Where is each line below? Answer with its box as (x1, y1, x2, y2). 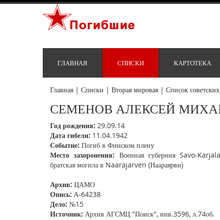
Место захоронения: (50, 150, 115, 160)
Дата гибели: (50, 131, 90, 140)
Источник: (50, 209, 83, 219)
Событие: (50, 140, 80, 150)
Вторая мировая (111, 85, 158, 95)
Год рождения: (50, 121, 95, 131)
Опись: (50, 190, 72, 199)
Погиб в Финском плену (80, 140, 154, 150)
